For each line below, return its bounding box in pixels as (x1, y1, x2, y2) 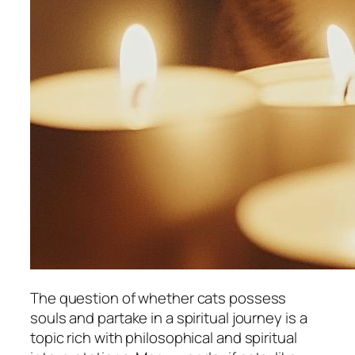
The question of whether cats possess (30, 288, 287, 309)
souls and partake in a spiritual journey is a (30, 307, 307, 329)
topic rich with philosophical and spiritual (30, 327, 297, 349)
